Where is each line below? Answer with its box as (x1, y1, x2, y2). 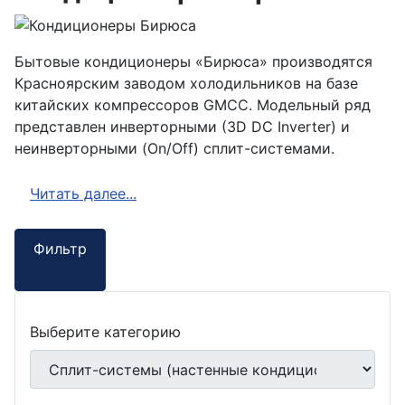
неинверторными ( (14, 138, 147, 157)
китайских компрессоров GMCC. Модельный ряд (14, 95, 371, 114)
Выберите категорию (30, 323, 181, 342)
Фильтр (33, 240, 87, 259)
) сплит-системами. (193, 138, 334, 157)
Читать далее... (30, 184, 137, 203)
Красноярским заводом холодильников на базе (14, 73, 358, 92)
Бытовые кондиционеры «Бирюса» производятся (14, 52, 372, 71)
